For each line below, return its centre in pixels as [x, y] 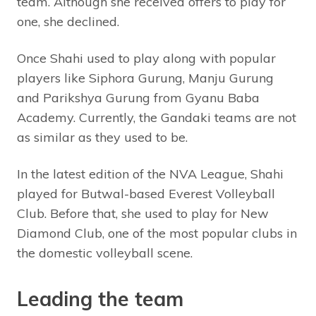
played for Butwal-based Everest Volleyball [146, 194]
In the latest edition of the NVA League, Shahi [150, 174]
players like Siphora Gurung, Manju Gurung [145, 78]
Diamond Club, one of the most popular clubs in [157, 233]
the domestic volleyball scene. [107, 253]
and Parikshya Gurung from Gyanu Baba [138, 98]
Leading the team [100, 299]
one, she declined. [70, 22]
